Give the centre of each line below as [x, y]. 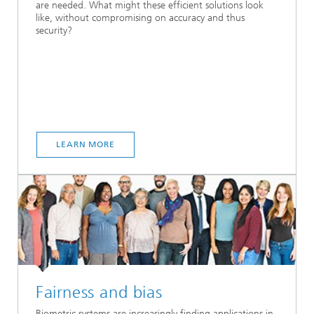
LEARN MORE [86, 144]
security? [54, 31]
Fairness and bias [99, 292]
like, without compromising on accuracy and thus [140, 18]
